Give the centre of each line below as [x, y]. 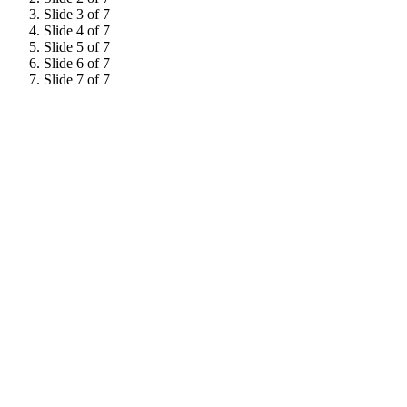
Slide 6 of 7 [77, 64]
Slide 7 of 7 [77, 80]
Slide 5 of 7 [77, 47]
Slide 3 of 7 [77, 15]
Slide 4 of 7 [77, 31]
